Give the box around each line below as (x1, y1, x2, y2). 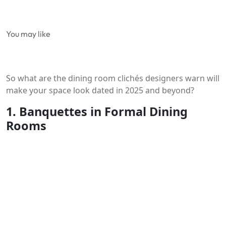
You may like (6, 29, 50, 39)
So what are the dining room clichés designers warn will (6, 73, 219, 84)
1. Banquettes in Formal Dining (6, 103, 188, 120)
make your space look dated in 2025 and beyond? (6, 85, 194, 96)
